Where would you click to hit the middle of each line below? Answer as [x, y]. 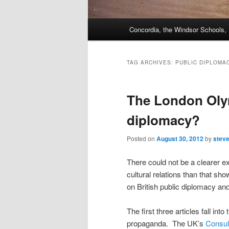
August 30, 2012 [180, 139]
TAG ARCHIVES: [151, 63]
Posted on [142, 139]
